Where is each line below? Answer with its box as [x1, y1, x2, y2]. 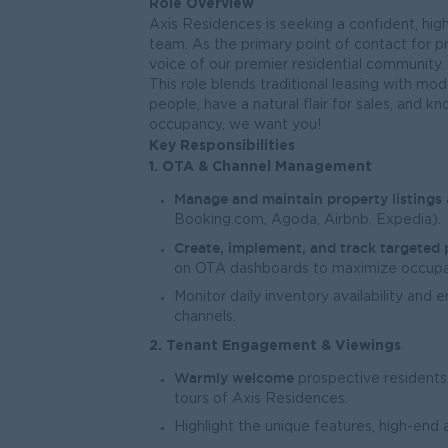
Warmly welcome [174, 370, 294, 386]
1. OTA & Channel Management [149, 158, 372, 173]
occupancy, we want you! [149, 119, 321, 131]
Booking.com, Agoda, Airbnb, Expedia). [174, 214, 441, 226]
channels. [174, 311, 236, 323]
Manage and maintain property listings [174, 191, 442, 207]
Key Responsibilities [149, 137, 295, 152]
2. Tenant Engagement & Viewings [149, 337, 401, 352]
